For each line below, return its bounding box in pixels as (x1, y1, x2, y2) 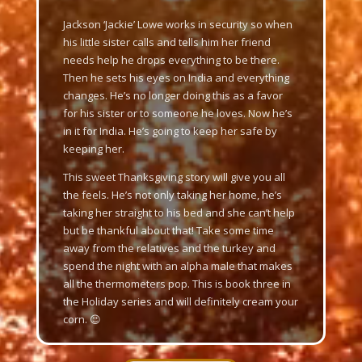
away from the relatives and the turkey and (62, 241, 276, 255)
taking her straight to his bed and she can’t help (62, 205, 295, 220)
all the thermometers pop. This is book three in (62, 276, 291, 291)
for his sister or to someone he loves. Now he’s (62, 106, 293, 120)
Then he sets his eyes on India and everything (62, 70, 289, 85)
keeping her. (62, 141, 124, 156)
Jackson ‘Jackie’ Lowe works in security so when (62, 17, 293, 32)
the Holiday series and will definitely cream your (62, 294, 298, 309)
